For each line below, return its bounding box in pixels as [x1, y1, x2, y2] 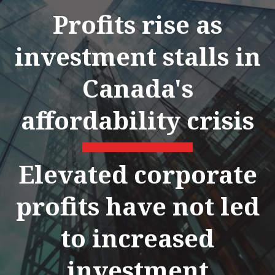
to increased [61, 220, 214, 255]
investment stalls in [14, 39, 261, 73]
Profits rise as [53, 7, 222, 41]
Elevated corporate [18, 157, 257, 191]
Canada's [82, 71, 193, 105]
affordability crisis [21, 103, 254, 137]
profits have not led [15, 188, 260, 223]
